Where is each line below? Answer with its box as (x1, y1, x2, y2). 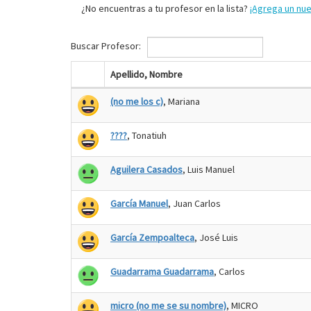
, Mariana (163, 95, 200, 108)
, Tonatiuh (127, 129, 167, 142)
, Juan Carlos (168, 197, 221, 210)
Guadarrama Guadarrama (110, 265, 214, 278)
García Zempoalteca (110, 231, 194, 244)
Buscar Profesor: (71, 40, 143, 53)
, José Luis (194, 231, 238, 244)
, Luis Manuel (183, 163, 235, 176)
